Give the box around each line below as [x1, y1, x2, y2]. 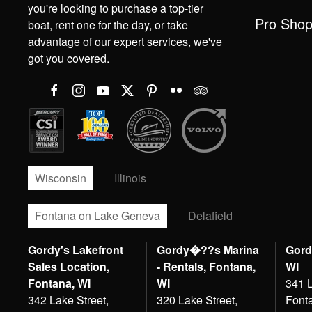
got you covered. [28, 50, 109, 66]
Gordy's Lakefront [28, 242, 123, 258]
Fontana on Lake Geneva [35, 208, 160, 224]
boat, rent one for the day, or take [28, 17, 188, 33]
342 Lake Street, [28, 292, 109, 308]
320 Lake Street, [156, 292, 237, 308]
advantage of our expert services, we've [28, 33, 222, 49]
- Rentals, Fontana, [156, 258, 256, 274]
